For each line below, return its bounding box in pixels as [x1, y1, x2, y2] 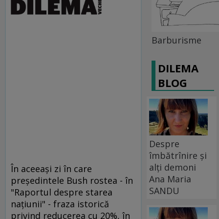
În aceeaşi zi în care [11, 163, 92, 175]
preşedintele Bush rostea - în [11, 175, 133, 186]
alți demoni [149, 161, 197, 173]
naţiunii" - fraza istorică [11, 198, 109, 210]
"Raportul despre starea [11, 186, 112, 198]
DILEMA [158, 60, 199, 75]
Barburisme [152, 34, 202, 46]
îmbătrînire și [149, 149, 207, 161]
